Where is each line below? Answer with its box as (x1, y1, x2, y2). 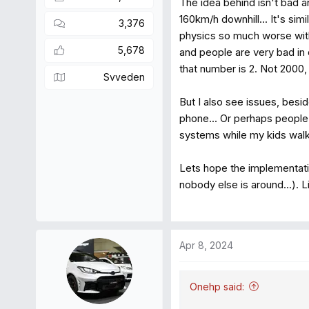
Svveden (103, 71, 145, 83)
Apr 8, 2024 (179, 239, 233, 251)
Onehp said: (190, 280, 244, 292)
